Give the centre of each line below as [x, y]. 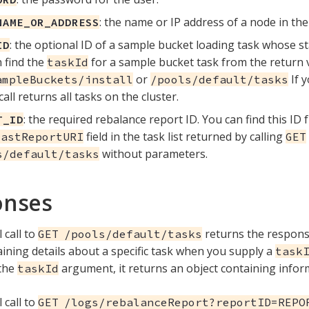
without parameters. [153, 153]
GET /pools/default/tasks [120, 233]
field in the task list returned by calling [185, 136]
